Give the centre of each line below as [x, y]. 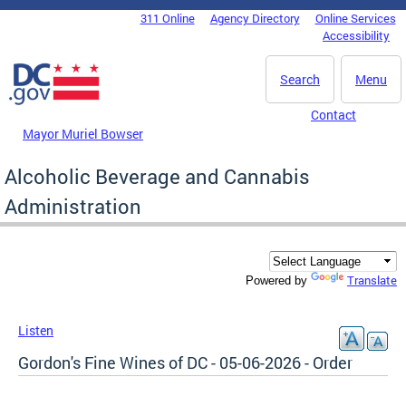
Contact [333, 115]
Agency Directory [255, 18]
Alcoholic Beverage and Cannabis [157, 176]
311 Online [167, 18]
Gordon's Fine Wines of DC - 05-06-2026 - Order [185, 363]
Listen [36, 331]
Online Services [355, 18]
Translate [372, 280]
